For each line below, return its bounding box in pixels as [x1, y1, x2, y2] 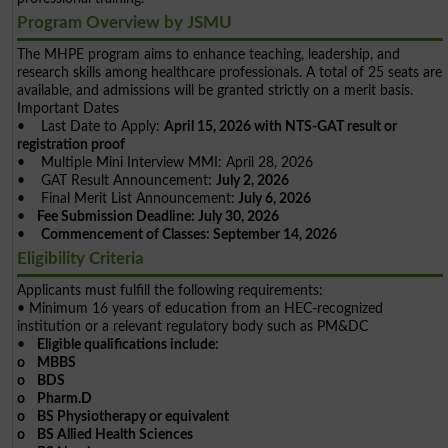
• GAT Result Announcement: [17, 173, 217, 189]
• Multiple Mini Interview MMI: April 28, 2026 [17, 155, 314, 171]
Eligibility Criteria [17, 250, 145, 268]
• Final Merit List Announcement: [17, 191, 236, 207]
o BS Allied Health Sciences [17, 427, 194, 443]
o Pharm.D [17, 391, 93, 407]
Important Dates [17, 101, 120, 117]
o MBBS [17, 355, 77, 371]
